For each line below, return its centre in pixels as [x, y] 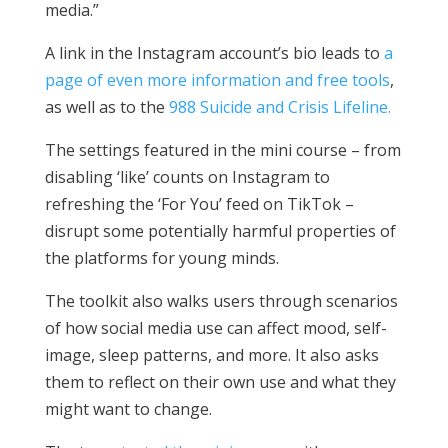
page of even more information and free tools [217, 79]
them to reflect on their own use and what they [220, 381]
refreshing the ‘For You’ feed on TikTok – [199, 203]
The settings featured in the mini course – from [222, 149]
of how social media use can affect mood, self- [215, 327]
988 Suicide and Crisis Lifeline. [279, 106]
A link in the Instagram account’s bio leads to [214, 52]
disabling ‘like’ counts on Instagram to [187, 176]
